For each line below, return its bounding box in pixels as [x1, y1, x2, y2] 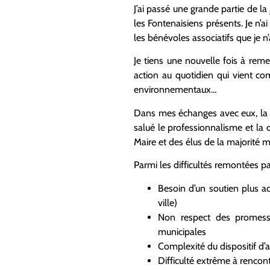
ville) [158, 196, 177, 209]
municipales [158, 225, 206, 237]
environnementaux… [134, 84, 217, 96]
